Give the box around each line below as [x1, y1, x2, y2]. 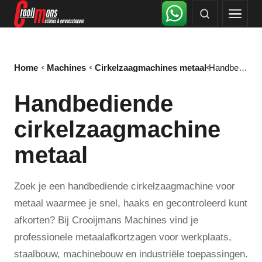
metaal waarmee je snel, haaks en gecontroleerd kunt [14, 198, 247, 209]
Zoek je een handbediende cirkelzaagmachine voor [14, 181, 235, 192]
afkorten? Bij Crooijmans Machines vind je [14, 215, 198, 226]
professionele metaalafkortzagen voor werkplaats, [14, 232, 232, 243]
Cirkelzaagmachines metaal [95, 63, 206, 73]
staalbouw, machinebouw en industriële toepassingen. [14, 249, 248, 260]
